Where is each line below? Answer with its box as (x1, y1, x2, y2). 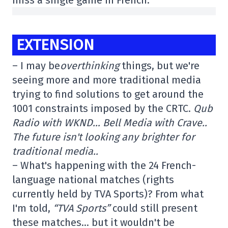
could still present (112, 202, 197, 215)
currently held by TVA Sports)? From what (12, 188, 204, 201)
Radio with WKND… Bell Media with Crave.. (12, 117, 207, 129)
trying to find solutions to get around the (12, 88, 204, 101)
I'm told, (12, 202, 53, 215)
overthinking (60, 60, 122, 72)
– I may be (12, 60, 60, 72)
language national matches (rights (12, 174, 174, 186)
